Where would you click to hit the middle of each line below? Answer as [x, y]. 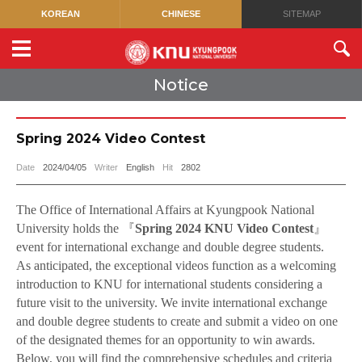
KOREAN [60, 14]
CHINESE [181, 14]
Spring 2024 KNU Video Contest [224, 228]
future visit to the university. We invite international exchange [172, 303]
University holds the [69, 228]
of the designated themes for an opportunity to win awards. [166, 340]
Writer [106, 167]
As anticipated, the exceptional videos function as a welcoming [176, 265]
